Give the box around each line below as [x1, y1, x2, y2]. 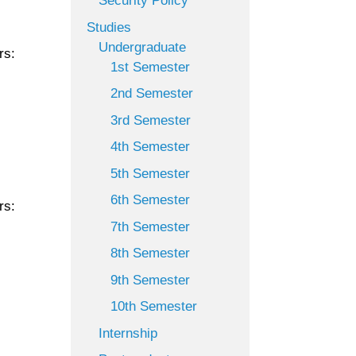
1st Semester [110, 59, 191, 75]
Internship [99, 325, 158, 341]
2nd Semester [110, 86, 194, 101]
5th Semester [110, 165, 191, 181]
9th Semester [110, 272, 191, 288]
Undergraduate [99, 39, 187, 55]
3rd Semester [110, 112, 192, 128]
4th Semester [110, 139, 191, 154]
